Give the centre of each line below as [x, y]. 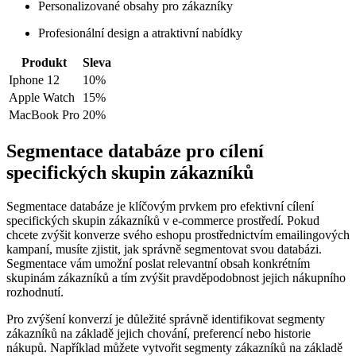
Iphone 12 [34, 80]
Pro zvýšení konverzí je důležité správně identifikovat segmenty [166, 319]
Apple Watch [42, 98]
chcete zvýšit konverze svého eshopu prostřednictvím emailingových [178, 235]
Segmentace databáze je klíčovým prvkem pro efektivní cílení [160, 207]
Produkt [44, 63]
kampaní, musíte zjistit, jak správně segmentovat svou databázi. [164, 250]
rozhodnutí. [35, 292]
